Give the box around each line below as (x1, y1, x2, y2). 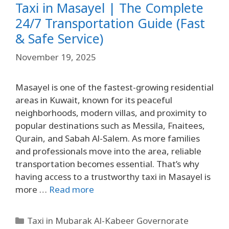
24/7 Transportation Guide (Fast (15, 14, 205, 32)
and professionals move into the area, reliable (15, 145, 201, 157)
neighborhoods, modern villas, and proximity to (15, 106, 207, 119)
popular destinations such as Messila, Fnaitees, (15, 119, 205, 131)
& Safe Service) (15, 30, 103, 47)
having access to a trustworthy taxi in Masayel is (15, 170, 211, 182)
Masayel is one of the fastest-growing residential (15, 81, 214, 93)
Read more (49, 183, 94, 195)
